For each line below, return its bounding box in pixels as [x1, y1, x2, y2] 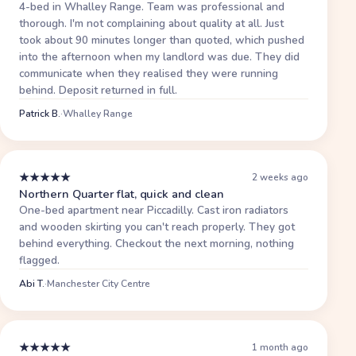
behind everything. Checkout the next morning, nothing [19, 235, 294, 251]
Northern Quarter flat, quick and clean [19, 185, 224, 202]
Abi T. [19, 277, 44, 290]
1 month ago [252, 341, 309, 354]
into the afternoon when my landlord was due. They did [19, 48, 300, 64]
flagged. [19, 252, 60, 268]
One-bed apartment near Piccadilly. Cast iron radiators [19, 202, 288, 218]
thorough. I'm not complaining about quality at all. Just [19, 15, 284, 31]
